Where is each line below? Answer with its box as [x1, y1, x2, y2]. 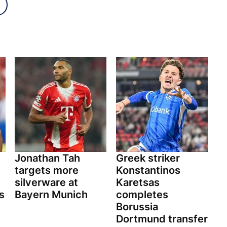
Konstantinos [116, 164, 180, 177]
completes [116, 188, 168, 201]
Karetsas [116, 176, 160, 189]
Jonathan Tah [15, 152, 80, 165]
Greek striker [116, 152, 180, 165]
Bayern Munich [15, 188, 88, 201]
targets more [15, 164, 79, 177]
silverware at [15, 176, 78, 189]
